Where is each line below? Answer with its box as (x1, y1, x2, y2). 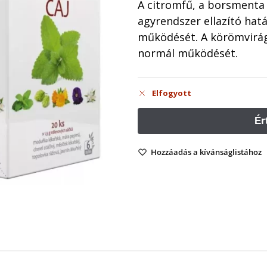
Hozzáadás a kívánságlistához (151, 147, 262, 158)
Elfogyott (152, 88, 192, 99)
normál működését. (138, 46, 238, 61)
